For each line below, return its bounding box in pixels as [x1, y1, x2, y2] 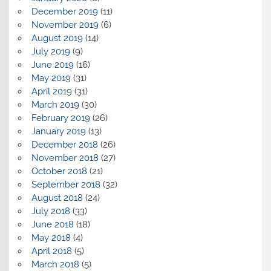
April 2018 [31, 246, 72, 257]
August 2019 [31, 33, 83, 44]
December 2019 [31, 6, 98, 18]
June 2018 [31, 219, 74, 230]
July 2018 [31, 206, 70, 217]
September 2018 [31, 179, 100, 191]
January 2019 [31, 126, 86, 137]
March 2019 [31, 99, 79, 111]
